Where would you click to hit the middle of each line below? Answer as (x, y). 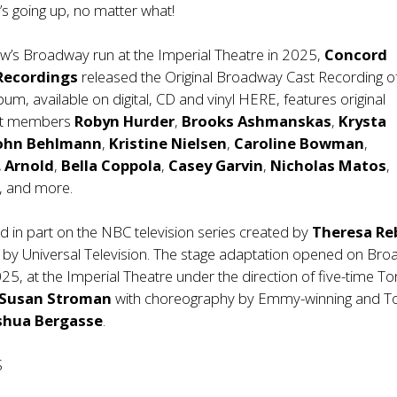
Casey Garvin (216, 165)
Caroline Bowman (300, 143)
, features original (331, 99)
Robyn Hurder (125, 121)
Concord (356, 54)
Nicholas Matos (329, 165)
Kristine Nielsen (167, 143)
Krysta (363, 121)
